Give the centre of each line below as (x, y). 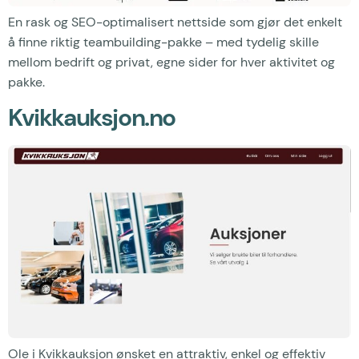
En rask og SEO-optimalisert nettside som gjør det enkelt (175, 22)
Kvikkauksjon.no (92, 118)
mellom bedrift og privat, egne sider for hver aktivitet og (171, 62)
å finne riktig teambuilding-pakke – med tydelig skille (163, 42)
